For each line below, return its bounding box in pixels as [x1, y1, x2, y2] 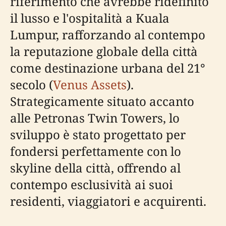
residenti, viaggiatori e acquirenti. [10, 193, 206, 209]
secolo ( [10, 76, 53, 93]
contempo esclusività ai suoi [10, 176, 173, 193]
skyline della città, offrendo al [10, 159, 181, 176]
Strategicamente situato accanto [10, 93, 194, 109]
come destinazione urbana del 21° [10, 60, 205, 76]
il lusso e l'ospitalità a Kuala [10, 10, 169, 26]
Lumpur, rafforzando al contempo [10, 26, 205, 43]
